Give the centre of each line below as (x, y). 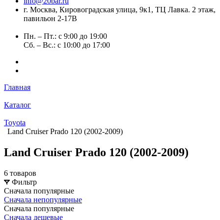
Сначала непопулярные (43, 199)
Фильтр (24, 182)
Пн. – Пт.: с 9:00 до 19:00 (65, 36)
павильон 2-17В (50, 18)
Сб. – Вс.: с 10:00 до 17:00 (67, 45)
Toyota (15, 123)
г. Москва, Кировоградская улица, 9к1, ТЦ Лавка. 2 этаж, (120, 10)
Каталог (17, 105)
